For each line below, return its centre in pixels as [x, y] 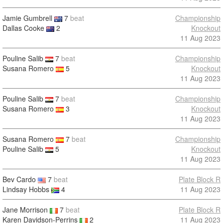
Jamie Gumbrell [27, 18]
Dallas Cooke [23, 28]
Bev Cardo [19, 179]
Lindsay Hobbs [26, 189]
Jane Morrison [25, 210]
